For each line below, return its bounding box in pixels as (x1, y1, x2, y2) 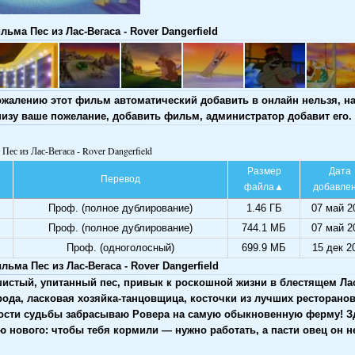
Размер (246, 166, 281, 177)
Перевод (101, 174, 140, 185)
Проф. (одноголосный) (67, 242, 174, 254)
